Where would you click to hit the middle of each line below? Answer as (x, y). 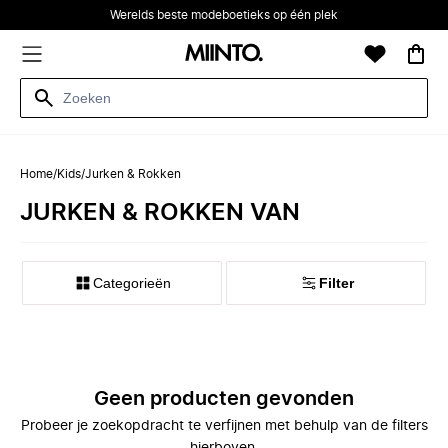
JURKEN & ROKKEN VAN (160, 213)
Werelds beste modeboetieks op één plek (224, 15)
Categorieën (132, 283)
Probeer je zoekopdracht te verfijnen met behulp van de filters (224, 426)
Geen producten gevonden (224, 399)
